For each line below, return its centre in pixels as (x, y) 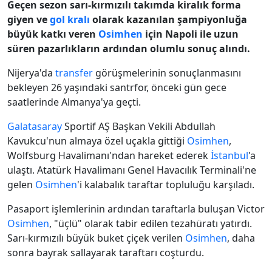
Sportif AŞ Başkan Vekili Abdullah (139, 127)
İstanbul (229, 156)
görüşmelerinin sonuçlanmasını (167, 73)
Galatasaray (35, 127)
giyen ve (29, 20)
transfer (74, 73)
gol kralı (70, 20)
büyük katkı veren (53, 34)
